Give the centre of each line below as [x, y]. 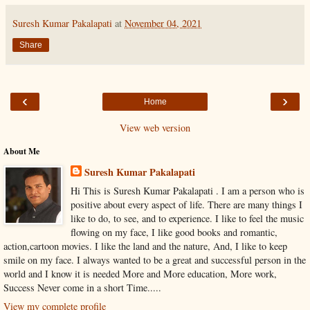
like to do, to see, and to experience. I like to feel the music [187, 218]
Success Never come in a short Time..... [82, 287]
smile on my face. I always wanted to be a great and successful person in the [155, 259]
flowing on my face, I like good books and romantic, [174, 232]
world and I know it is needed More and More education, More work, [140, 273]
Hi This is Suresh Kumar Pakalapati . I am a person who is [187, 190]
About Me [21, 151]
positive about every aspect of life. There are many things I [186, 204]
